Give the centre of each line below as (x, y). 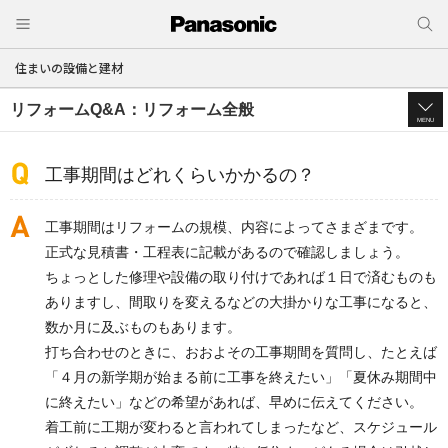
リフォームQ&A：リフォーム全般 (132, 109)
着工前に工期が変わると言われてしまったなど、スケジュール (241, 427)
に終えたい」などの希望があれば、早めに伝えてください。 (234, 402)
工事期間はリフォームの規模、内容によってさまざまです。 (234, 227)
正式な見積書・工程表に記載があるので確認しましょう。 (227, 252)
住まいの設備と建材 (69, 67)
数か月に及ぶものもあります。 (143, 327)
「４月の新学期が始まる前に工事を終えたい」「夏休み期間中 (241, 377)
